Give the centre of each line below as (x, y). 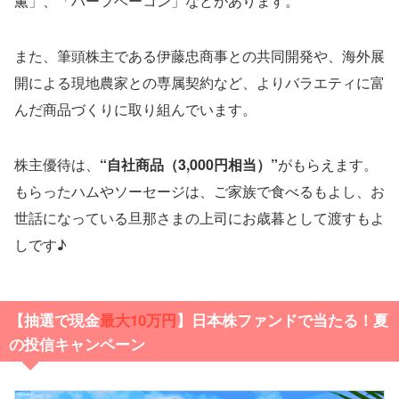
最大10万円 (138, 319)
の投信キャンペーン (77, 343)
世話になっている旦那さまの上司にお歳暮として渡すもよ (199, 217)
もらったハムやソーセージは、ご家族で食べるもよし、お (199, 191)
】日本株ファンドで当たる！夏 (282, 319)
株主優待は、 (57, 164)
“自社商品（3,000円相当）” (189, 164)
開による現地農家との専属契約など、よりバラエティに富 (199, 82)
